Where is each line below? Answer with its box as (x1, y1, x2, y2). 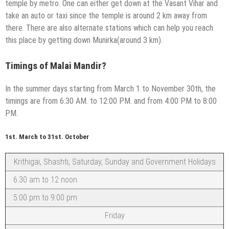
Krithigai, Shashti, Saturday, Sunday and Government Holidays (13, 157, 216, 167)
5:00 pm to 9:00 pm (13, 193, 77, 203)
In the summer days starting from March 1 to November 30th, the (5, 84, 216, 94)
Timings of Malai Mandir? (5, 60, 106, 72)
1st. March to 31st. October (5, 133, 89, 141)
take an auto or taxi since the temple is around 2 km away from (5, 11, 207, 21)
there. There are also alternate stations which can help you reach (5, 23, 213, 33)
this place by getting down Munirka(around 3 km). (5, 35, 163, 45)
